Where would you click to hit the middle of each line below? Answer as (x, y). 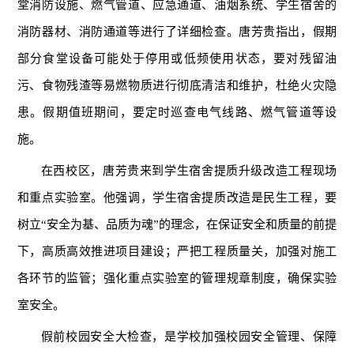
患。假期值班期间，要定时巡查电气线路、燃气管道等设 (177, 113)
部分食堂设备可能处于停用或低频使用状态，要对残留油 (177, 59)
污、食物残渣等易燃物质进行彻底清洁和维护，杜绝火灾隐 (177, 86)
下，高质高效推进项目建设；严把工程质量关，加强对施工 (177, 252)
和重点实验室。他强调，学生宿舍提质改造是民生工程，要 (177, 198)
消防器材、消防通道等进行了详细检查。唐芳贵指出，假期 (177, 32)
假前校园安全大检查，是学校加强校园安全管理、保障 (189, 337)
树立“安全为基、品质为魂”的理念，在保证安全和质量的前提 (177, 225)
